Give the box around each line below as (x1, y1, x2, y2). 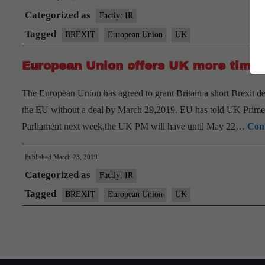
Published (25, 153, 53, 160)
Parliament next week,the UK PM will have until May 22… (22, 121, 247, 131)
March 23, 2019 (53, 153, 98, 160)
